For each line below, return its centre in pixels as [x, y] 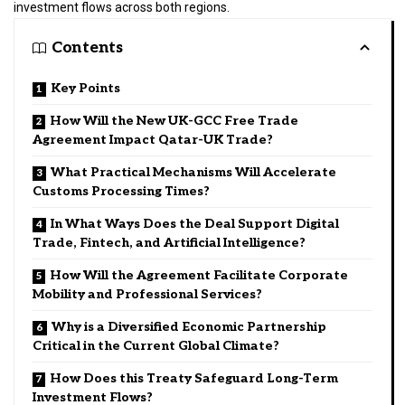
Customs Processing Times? [121, 192]
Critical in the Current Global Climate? [156, 346]
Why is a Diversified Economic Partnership [189, 327]
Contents [87, 47]
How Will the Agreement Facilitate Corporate [199, 276]
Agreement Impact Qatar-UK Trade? [153, 140]
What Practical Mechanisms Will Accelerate [193, 173]
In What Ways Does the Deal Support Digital [195, 224]
